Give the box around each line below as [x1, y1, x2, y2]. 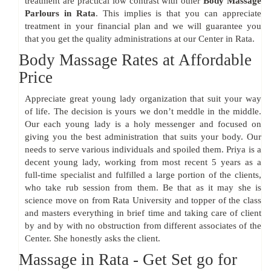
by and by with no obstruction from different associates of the [25, 221, 261, 231]
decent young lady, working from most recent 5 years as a [25, 157, 261, 168]
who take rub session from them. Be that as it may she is [25, 183, 261, 193]
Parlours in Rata [25, 8, 96, 19]
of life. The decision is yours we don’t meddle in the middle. [25, 106, 261, 117]
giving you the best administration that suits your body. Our [25, 132, 261, 142]
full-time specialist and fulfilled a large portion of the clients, [25, 170, 261, 180]
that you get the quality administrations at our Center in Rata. [25, 34, 255, 44]
